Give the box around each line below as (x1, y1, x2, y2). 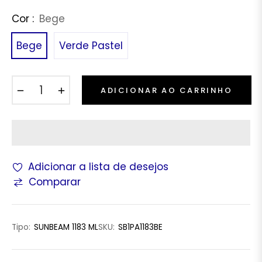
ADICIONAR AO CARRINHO (101, 84, 233, 96)
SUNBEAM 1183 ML (34, 222, 98, 233)
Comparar (29, 175, 81, 189)
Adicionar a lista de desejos (28, 160, 168, 174)
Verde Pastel (59, 38, 123, 53)
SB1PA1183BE (118, 222, 163, 233)
